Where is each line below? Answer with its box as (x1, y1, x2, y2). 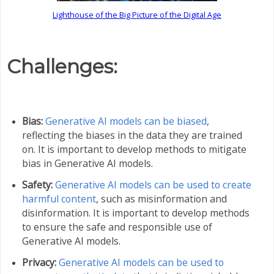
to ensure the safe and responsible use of (21, 220, 212, 234)
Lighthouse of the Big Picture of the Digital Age (53, 9, 221, 20)
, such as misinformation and (95, 191, 227, 206)
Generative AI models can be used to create (54, 177, 251, 191)
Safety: (21, 177, 53, 191)
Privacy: (21, 255, 59, 269)
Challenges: (7, 54, 117, 79)
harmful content (21, 191, 96, 206)
